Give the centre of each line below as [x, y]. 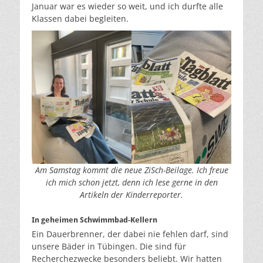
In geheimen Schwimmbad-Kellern [95, 220]
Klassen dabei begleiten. [80, 19]
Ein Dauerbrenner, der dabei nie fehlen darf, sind [130, 234]
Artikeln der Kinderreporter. [131, 195]
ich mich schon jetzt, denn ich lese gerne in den [131, 183]
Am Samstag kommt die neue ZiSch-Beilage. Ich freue [131, 170]
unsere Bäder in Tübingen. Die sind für [109, 246]
